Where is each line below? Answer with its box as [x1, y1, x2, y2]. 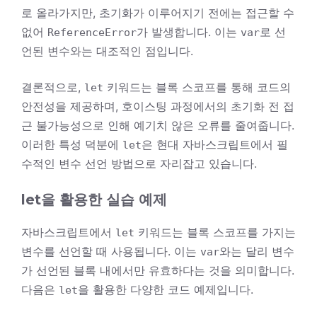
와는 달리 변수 [219, 243, 294, 258]
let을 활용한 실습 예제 [21, 190, 167, 208]
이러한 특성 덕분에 [21, 137, 122, 151]
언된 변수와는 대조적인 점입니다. [21, 43, 193, 58]
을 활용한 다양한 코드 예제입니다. [78, 282, 253, 296]
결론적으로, [21, 79, 84, 94]
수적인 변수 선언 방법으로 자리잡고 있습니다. [21, 156, 257, 171]
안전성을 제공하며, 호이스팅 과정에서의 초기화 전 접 [21, 98, 294, 113]
